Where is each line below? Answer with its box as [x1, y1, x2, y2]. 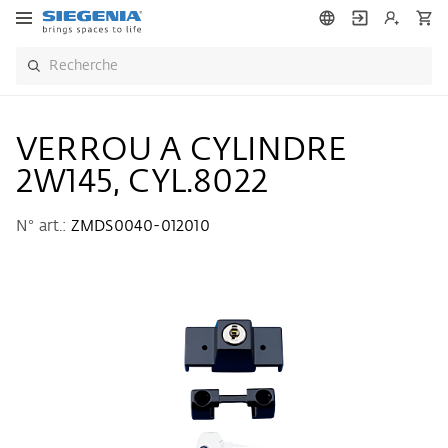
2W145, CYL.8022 [16, 167, 268, 199]
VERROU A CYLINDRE [16, 135, 348, 167]
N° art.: [16, 219, 71, 234]
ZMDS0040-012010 [70, 219, 210, 234]
